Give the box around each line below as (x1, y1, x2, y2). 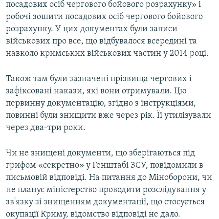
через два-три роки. (6, 123, 86, 133)
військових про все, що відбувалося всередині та (6, 37, 197, 46)
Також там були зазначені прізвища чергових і (6, 74, 192, 84)
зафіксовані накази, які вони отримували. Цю (6, 87, 187, 96)
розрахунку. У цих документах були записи (6, 24, 177, 34)
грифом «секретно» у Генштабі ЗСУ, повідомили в (6, 161, 203, 171)
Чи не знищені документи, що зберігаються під (6, 149, 195, 158)
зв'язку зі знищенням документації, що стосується (6, 197, 205, 207)
